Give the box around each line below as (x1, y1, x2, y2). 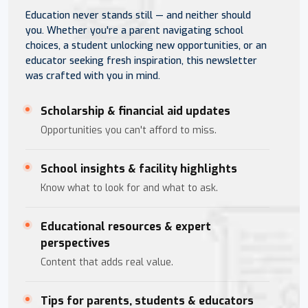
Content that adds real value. (41, 255, 173, 269)
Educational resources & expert (41, 219, 211, 234)
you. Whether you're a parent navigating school (25, 23, 243, 37)
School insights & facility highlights (41, 161, 237, 176)
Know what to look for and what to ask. (41, 181, 218, 195)
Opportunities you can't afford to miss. (41, 123, 217, 137)
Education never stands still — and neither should (25, 8, 251, 22)
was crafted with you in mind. (25, 69, 160, 82)
